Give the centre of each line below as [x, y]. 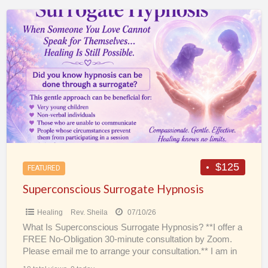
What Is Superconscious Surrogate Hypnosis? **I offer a [132, 227]
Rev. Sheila [89, 212]
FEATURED [44, 168]
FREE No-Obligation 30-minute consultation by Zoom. [127, 239]
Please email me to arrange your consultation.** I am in [130, 251]
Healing [50, 212]
